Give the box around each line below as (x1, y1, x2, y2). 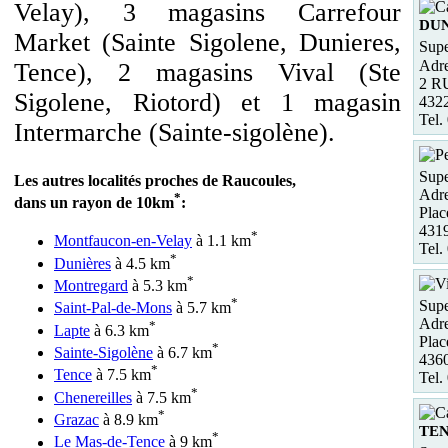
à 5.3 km (128, 277, 187, 295)
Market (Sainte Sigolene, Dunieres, (14, 28, 401, 57)
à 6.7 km (153, 344, 212, 362)
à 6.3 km (90, 321, 149, 339)
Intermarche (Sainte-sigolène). (14, 118, 335, 147)
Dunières (54, 254, 111, 272)
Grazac (54, 411, 99, 429)
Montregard (54, 277, 128, 295)
